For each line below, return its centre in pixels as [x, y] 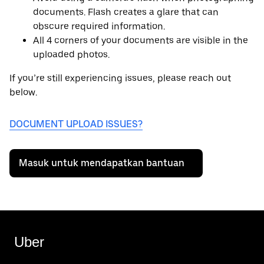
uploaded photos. [71, 55]
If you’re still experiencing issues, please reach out [120, 78]
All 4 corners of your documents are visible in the [141, 41]
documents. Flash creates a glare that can [126, 12]
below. [23, 93]
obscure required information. [99, 27]
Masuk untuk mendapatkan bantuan [102, 163]
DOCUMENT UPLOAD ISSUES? [76, 124]
